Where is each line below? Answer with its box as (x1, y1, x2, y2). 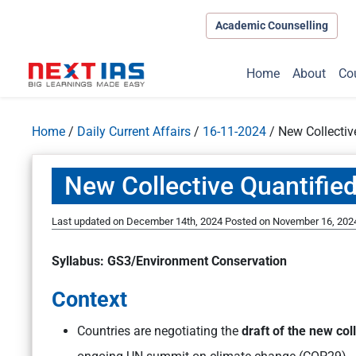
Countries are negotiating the (77, 323, 238, 339)
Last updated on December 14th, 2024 (52, 215, 225, 228)
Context (52, 287, 127, 313)
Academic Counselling (215, 18, 328, 32)
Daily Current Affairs (77, 124, 191, 140)
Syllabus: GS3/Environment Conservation (52, 253, 290, 269)
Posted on (225, 215, 273, 228)
